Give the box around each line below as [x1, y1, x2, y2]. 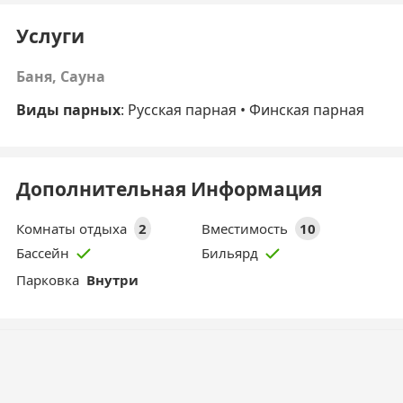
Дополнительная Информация [16, 176, 322, 201]
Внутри [83, 271, 139, 289]
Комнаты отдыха [16, 219, 127, 237]
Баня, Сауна [16, 67, 105, 86]
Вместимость [201, 219, 288, 237]
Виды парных [16, 100, 121, 120]
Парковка [16, 271, 79, 289]
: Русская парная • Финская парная [121, 100, 364, 120]
